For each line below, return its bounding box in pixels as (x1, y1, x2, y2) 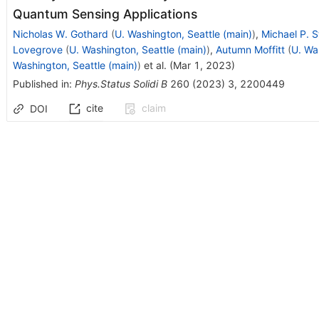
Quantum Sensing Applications (12, 6, 197, 21)
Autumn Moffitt (215, 43, 285, 56)
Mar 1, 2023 (172, 58, 231, 71)
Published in (12, 77, 69, 90)
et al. (140, 58, 167, 71)
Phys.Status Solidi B (74, 77, 167, 90)
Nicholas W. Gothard (12, 27, 108, 40)
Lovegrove (12, 43, 63, 56)
